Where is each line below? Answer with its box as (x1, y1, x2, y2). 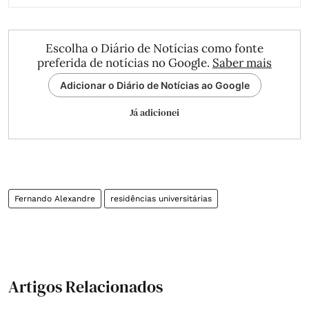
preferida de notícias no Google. (37, 54, 212, 70)
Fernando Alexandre (14, 193, 95, 203)
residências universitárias (110, 193, 212, 203)
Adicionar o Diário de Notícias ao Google (59, 79, 250, 91)
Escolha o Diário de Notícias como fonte (46, 40, 263, 56)
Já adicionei (130, 105, 179, 119)
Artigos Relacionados (8, 275, 163, 298)
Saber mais (212, 54, 272, 70)
